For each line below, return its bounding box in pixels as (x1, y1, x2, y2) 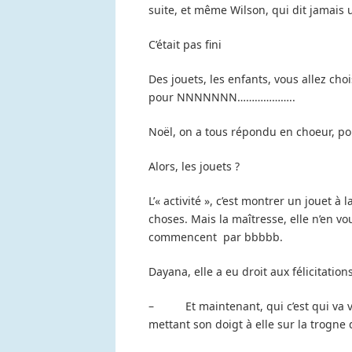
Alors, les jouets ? (148, 159, 240, 174)
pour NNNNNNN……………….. (148, 90, 295, 105)
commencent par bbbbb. (148, 229, 283, 245)
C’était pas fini (148, 37, 222, 53)
